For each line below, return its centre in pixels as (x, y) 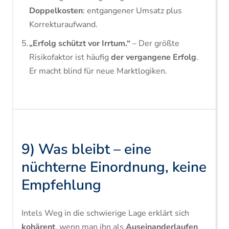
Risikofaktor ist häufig (70, 57)
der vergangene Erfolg (153, 57)
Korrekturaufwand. (63, 25)
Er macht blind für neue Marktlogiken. (98, 71)
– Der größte (155, 43)
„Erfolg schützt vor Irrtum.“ (79, 43)
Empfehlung (61, 185)
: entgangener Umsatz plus (132, 11)
